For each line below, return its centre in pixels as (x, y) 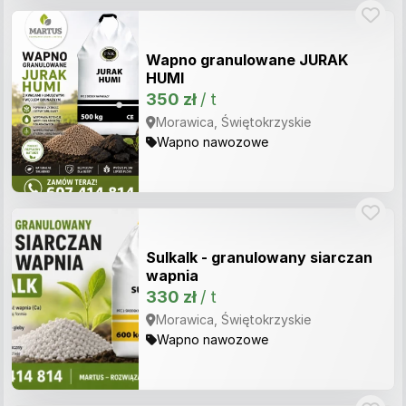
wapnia (172, 275)
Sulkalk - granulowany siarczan (259, 257)
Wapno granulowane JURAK (247, 60)
